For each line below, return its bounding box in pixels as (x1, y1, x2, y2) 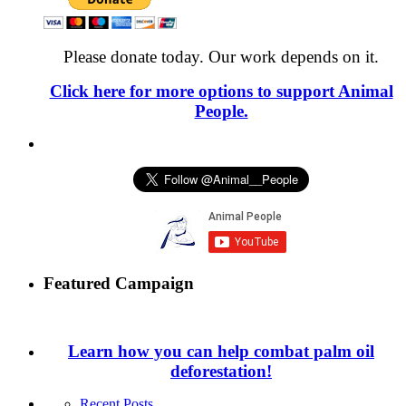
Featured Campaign (43, 274, 194, 294)
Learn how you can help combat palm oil (68, 342, 374, 362)
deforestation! (170, 362, 272, 382)
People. (194, 101, 248, 121)
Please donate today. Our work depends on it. (63, 46, 379, 66)
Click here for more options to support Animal (49, 81, 393, 101)
